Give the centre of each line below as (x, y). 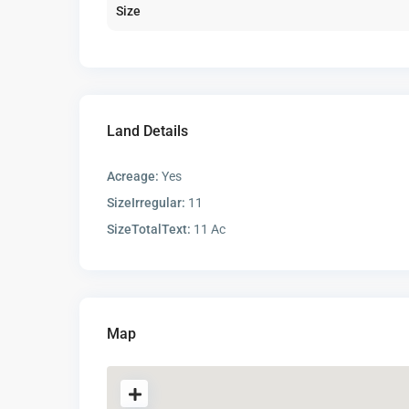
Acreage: (133, 177)
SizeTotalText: (149, 230)
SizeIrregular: (146, 203)
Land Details (147, 131)
